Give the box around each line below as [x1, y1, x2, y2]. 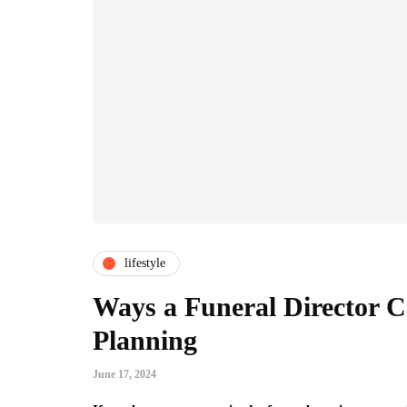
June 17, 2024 [93, 367, 156, 381]
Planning [93, 324, 197, 355]
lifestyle [124, 256, 165, 271]
